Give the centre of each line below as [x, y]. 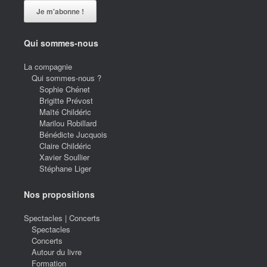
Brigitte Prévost [66, 100]
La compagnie [48, 66]
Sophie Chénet [65, 89]
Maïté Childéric [65, 111]
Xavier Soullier [64, 157]
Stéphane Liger [65, 168]
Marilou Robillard [68, 123]
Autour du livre [57, 252]
